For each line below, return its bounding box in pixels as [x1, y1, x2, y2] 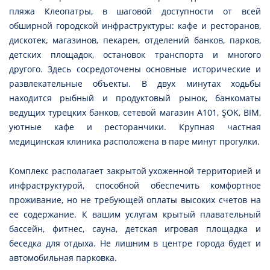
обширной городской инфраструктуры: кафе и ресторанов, [9, 20, 261, 32]
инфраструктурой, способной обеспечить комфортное [9, 180, 261, 192]
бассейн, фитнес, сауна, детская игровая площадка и [9, 223, 261, 235]
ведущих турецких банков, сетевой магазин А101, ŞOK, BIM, [9, 107, 261, 119]
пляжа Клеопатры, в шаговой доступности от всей [9, 5, 261, 17]
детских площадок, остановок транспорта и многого [9, 49, 261, 61]
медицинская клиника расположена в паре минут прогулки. [9, 136, 260, 148]
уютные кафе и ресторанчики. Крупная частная [9, 121, 261, 133]
